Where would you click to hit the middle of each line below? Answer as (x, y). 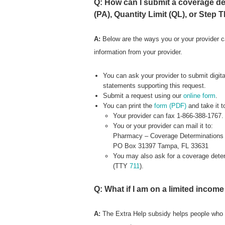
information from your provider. (138, 52)
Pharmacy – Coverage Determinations (168, 136)
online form (199, 96)
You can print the (128, 106)
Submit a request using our (143, 96)
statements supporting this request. (154, 86)
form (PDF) (171, 106)
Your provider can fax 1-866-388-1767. (168, 116)
